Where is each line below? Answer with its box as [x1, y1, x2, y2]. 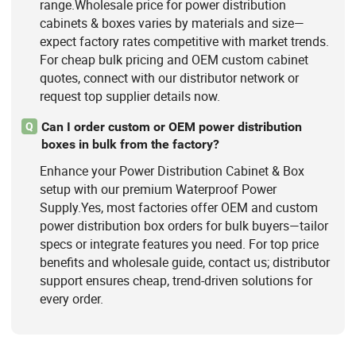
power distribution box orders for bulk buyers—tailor [39, 217, 328, 235]
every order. [39, 290, 103, 308]
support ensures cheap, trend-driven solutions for [39, 272, 312, 290]
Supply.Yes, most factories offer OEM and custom [39, 199, 318, 217]
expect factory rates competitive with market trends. [39, 32, 329, 50]
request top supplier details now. [39, 87, 220, 105]
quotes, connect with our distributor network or [39, 68, 299, 87]
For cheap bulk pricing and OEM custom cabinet [39, 50, 308, 68]
